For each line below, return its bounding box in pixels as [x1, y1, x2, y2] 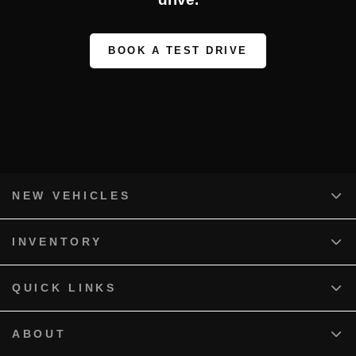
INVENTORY [12, 235, 103, 249]
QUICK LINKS [12, 281, 117, 295]
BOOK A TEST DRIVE [108, 44, 248, 57]
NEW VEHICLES [12, 189, 131, 203]
